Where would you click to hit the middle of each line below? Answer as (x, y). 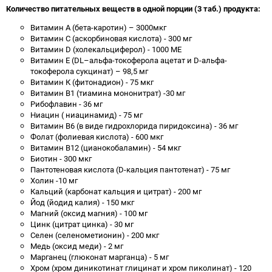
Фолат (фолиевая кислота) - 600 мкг (97, 137)
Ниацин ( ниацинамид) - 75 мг (87, 115)
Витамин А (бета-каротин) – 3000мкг (98, 27)
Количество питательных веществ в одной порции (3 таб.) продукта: (133, 8)
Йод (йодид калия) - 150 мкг (82, 202)
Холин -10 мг (54, 180)
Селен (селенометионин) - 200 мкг (95, 235)
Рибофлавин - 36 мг (66, 104)
